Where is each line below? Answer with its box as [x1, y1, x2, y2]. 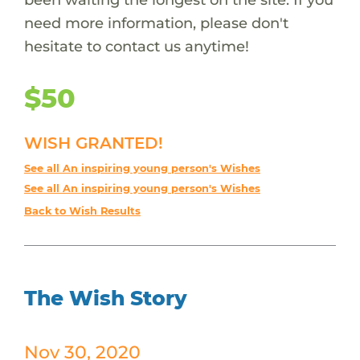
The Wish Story [23, 285, 187, 310]
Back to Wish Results [23, 204, 141, 217]
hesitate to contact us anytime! [23, 36, 249, 55]
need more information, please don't [23, 13, 288, 32]
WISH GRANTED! [23, 133, 163, 153]
